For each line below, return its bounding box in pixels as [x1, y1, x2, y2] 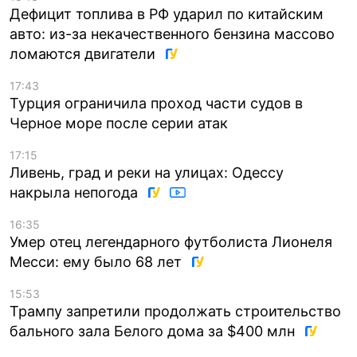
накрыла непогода [10, 183, 142, 201]
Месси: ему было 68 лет [10, 253, 186, 270]
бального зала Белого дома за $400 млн [10, 322, 299, 339]
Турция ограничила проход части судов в [10, 94, 303, 112]
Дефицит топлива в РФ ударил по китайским [10, 5, 324, 22]
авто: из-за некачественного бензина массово [10, 25, 335, 42]
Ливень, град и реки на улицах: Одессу [10, 163, 284, 181]
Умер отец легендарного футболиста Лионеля [10, 233, 332, 250]
